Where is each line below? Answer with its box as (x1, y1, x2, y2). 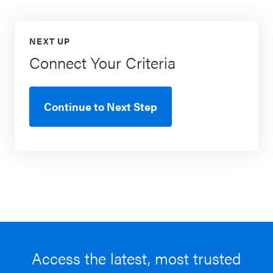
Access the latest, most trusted (32, 247, 241, 269)
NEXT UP (29, 35, 70, 47)
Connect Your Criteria (29, 51, 175, 74)
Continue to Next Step (44, 99, 157, 114)
